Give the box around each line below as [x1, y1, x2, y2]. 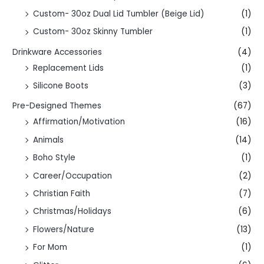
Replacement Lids [33, 62, 104, 74]
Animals [33, 134, 64, 146]
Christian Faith [33, 188, 91, 200]
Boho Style [33, 152, 76, 164]
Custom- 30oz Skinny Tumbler [33, 26, 153, 38]
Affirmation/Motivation [33, 116, 126, 128]
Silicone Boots [33, 80, 89, 92]
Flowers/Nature [33, 223, 95, 235]
